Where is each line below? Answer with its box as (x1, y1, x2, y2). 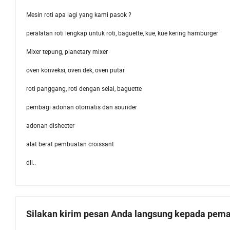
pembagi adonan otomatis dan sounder (26, 103, 137, 111)
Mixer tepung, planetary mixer (26, 47, 111, 56)
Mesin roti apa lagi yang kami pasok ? (26, 10, 131, 19)
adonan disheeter (26, 121, 74, 130)
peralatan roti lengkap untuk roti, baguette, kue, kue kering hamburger (26, 29, 221, 37)
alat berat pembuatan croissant (26, 140, 117, 148)
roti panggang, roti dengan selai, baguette (26, 84, 142, 93)
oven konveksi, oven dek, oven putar (26, 66, 125, 74)
